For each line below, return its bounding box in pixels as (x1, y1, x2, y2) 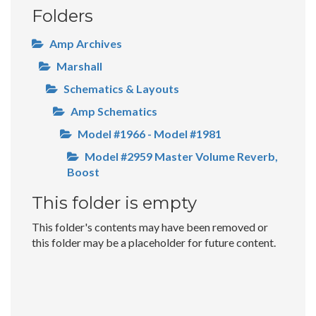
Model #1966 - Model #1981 (78, 126, 221, 140)
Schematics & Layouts (63, 81, 179, 95)
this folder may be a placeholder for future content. (32, 235, 276, 249)
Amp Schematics (71, 104, 157, 118)
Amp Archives (49, 36, 122, 50)
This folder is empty (32, 192, 197, 213)
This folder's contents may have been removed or (32, 219, 268, 233)
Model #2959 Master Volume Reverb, (85, 149, 278, 163)
